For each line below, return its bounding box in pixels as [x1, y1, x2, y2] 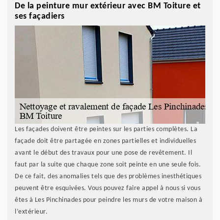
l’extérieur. [15, 208, 48, 216]
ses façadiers [15, 12, 65, 22]
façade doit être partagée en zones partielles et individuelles [15, 137, 196, 145]
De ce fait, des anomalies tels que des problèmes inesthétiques [15, 173, 201, 181]
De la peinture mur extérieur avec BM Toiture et [15, 1, 201, 11]
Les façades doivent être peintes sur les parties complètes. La [15, 126, 197, 134]
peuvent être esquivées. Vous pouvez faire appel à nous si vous [15, 185, 200, 192]
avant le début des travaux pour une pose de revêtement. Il [15, 149, 192, 157]
